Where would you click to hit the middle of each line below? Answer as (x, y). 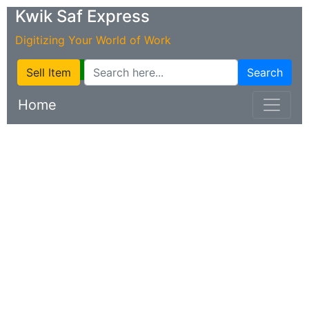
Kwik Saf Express (82, 16)
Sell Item (49, 72)
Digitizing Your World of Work (93, 40)
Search (265, 72)
